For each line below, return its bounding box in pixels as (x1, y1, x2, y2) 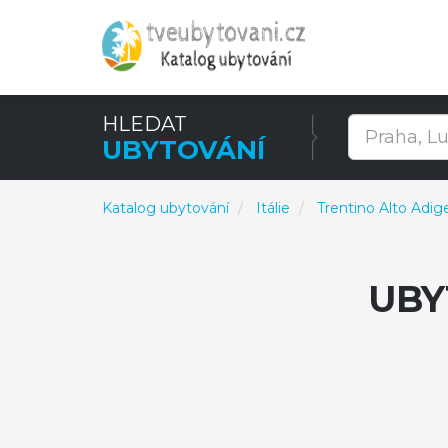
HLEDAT (102, 112, 187, 136)
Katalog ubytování (102, 199, 229, 217)
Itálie (256, 199, 290, 217)
